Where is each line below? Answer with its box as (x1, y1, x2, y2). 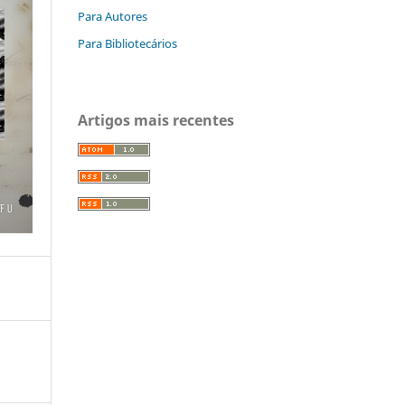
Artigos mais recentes (78, 109, 234, 130)
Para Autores (78, 7, 147, 24)
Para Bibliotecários (78, 34, 177, 52)
